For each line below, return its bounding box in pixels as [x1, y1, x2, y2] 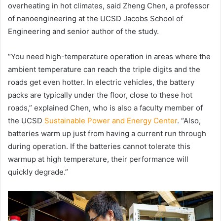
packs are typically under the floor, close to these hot [8, 90, 192, 100]
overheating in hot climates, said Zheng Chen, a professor [8, 1, 210, 11]
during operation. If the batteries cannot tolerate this [8, 142, 190, 151]
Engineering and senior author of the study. [8, 27, 159, 37]
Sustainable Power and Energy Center [44, 116, 177, 126]
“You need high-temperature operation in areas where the [8, 52, 211, 62]
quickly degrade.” [8, 167, 68, 177]
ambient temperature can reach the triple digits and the [8, 65, 200, 74]
